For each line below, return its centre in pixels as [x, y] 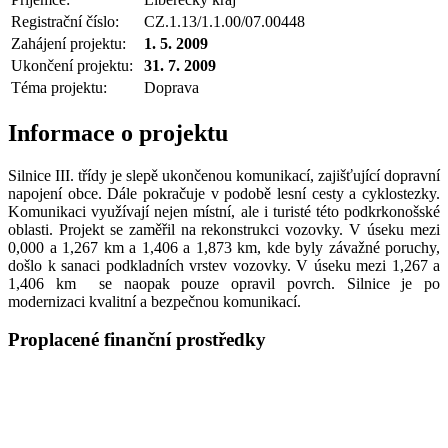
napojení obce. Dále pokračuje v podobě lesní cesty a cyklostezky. [224, 193]
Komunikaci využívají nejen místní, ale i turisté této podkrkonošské [224, 211]
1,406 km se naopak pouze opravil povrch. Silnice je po [224, 283]
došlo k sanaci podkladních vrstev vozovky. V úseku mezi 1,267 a [224, 265]
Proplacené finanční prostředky [137, 340]
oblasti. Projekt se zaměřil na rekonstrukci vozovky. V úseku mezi [224, 229]
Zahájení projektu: [68, 43]
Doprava [171, 87]
